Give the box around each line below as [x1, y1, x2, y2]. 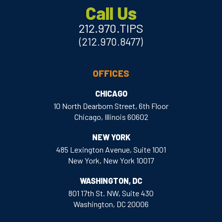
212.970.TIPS [79, 21, 143, 36]
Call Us [85, 2, 137, 24]
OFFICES [93, 67, 129, 79]
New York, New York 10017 [68, 156, 154, 166]
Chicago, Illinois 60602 [74, 112, 148, 122]
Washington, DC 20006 [73, 199, 149, 209]
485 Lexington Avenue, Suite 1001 [56, 145, 166, 155]
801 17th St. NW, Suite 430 [68, 188, 154, 198]
